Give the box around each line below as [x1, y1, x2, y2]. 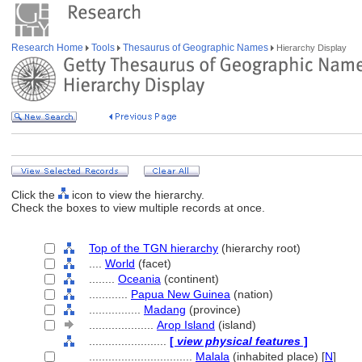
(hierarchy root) [218, 242, 301, 255]
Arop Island [157, 318, 215, 331]
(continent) [161, 272, 219, 285]
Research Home [11, 42, 86, 53]
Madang [144, 303, 186, 316]
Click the [11, 188, 58, 201]
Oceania [118, 272, 161, 285]
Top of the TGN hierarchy [89, 242, 218, 255]
